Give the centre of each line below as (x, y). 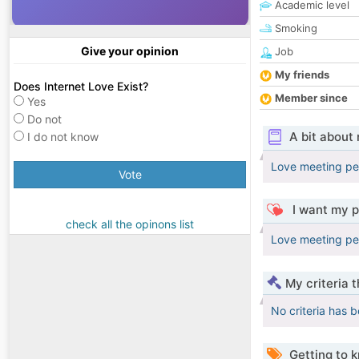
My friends (302, 75)
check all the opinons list (130, 224)
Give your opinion (130, 51)
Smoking (294, 28)
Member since (311, 98)
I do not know (63, 137)
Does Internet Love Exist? (81, 87)
